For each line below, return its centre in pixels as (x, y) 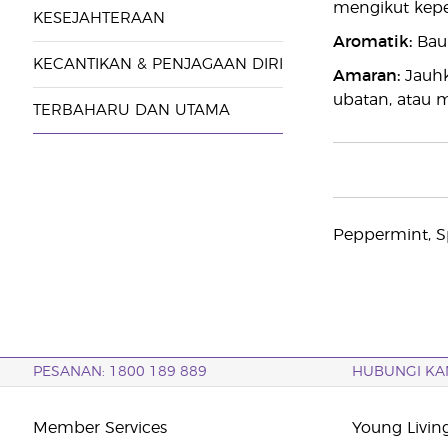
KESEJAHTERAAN (98, 18)
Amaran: (366, 76)
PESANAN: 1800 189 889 (119, 372)
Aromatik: (372, 42)
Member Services (99, 428)
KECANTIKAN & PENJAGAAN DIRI (157, 64)
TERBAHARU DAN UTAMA (131, 110)
